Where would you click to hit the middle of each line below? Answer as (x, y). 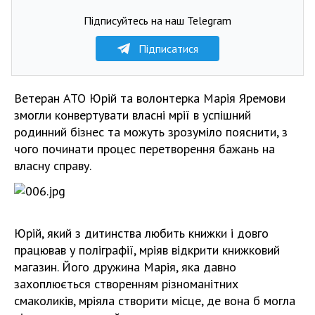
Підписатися (168, 49)
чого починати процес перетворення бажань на (144, 149)
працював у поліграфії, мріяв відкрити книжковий (147, 250)
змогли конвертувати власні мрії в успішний (133, 115)
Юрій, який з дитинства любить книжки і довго (141, 233)
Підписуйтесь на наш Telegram (157, 20)
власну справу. (53, 166)
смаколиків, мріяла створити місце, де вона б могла (155, 301)
